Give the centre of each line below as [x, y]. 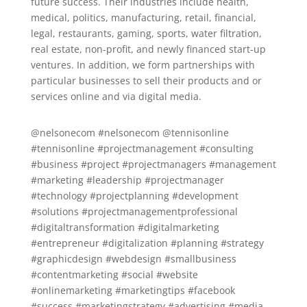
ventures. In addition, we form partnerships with [143, 64]
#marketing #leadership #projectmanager [127, 180]
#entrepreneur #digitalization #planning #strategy [147, 243]
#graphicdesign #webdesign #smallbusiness [133, 258]
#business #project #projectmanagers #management [153, 164]
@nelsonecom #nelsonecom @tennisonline [130, 132]
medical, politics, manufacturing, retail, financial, [143, 17]
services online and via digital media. [116, 96]
